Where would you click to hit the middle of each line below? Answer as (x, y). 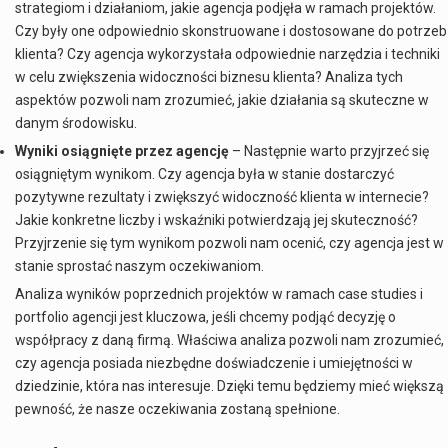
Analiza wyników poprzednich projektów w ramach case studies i (219, 293)
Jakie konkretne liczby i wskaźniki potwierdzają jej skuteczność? (216, 219)
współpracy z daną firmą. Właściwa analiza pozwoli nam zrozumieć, (229, 339)
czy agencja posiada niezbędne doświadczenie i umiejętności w (214, 362)
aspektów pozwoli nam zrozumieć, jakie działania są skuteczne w (222, 99)
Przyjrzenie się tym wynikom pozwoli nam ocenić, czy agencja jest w (229, 242)
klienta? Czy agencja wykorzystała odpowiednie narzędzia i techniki (227, 53)
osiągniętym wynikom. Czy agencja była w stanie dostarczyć (204, 173)
